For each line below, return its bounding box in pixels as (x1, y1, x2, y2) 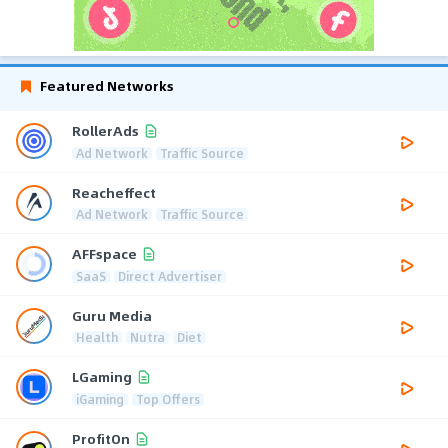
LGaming (72, 366, 132, 388)
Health (76, 327, 118, 346)
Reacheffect (72, 181, 156, 203)
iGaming (76, 389, 124, 408)
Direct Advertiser (118, 266, 222, 285)
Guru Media (72, 304, 152, 326)
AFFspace (72, 243, 137, 265)
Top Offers (136, 389, 200, 408)
